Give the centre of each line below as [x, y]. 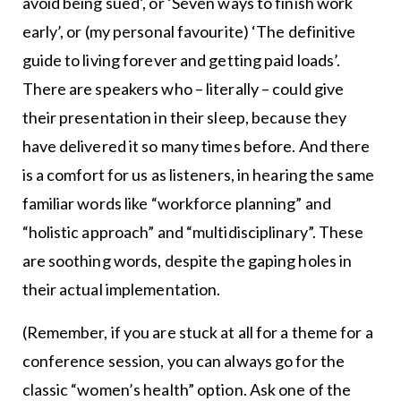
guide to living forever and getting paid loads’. [181, 60]
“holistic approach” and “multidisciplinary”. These [193, 232]
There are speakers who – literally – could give [183, 89]
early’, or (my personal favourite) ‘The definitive [189, 32]
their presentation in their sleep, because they [184, 118]
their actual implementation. [123, 290]
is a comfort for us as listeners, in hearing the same [198, 175]
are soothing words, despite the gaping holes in [187, 261]
